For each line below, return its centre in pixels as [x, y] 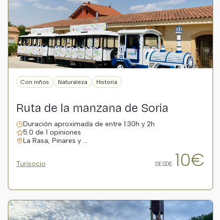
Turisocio [31, 164]
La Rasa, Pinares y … [55, 141]
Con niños [35, 82]
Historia [107, 82]
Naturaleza [73, 82]
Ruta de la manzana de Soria [92, 108]
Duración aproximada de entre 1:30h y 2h [89, 124]
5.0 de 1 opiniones [52, 132]
